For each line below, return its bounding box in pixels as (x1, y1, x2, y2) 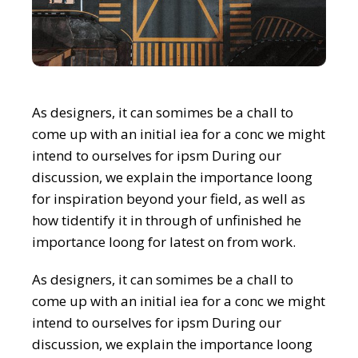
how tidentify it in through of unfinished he (32, 210, 302, 229)
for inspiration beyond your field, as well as (32, 189, 306, 208)
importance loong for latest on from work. (32, 232, 296, 251)
